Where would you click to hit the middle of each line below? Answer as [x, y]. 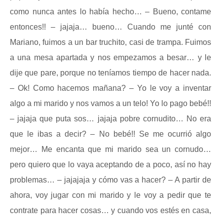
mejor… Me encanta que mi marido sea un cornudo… [110, 149]
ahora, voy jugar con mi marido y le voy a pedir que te [110, 195]
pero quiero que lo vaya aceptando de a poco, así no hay [110, 165]
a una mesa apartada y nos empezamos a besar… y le [110, 57]
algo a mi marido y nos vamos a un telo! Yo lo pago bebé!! [110, 103]
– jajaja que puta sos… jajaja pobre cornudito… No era [110, 119]
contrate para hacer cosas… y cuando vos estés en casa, [110, 210]
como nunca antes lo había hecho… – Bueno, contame [110, 12]
